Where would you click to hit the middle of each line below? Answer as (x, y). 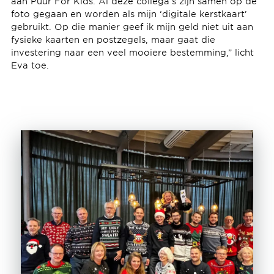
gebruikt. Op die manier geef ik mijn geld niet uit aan (132, 26)
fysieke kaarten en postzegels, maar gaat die (113, 39)
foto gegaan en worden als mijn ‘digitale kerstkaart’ (129, 13)
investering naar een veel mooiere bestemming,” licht (132, 52)
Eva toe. (33, 65)
